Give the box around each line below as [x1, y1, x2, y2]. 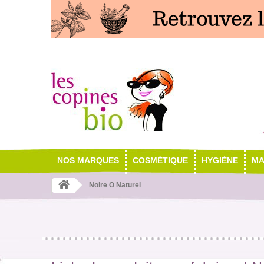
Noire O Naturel [87, 181, 141, 189]
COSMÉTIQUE [133, 156, 188, 165]
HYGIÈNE [202, 156, 238, 165]
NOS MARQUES [57, 156, 119, 165]
